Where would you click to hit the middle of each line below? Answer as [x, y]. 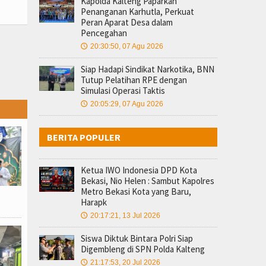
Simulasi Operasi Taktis [123, 91]
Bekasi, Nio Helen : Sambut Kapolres [148, 181]
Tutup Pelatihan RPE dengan [134, 80]
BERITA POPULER [84, 137]
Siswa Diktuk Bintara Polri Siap [137, 238]
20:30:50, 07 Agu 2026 [127, 46]
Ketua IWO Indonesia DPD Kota [139, 170]
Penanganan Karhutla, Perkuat [137, 12]
